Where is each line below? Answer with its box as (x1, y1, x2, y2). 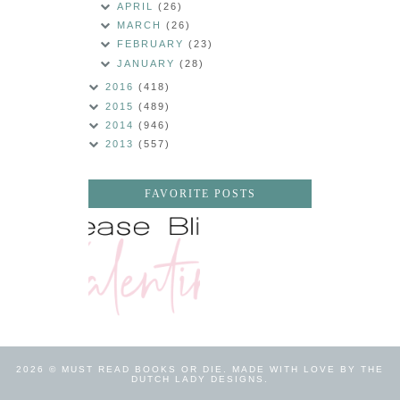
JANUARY (117, 57, 180, 69)
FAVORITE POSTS (144, 187, 256, 200)
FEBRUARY (117, 38, 189, 50)
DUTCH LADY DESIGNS (131, 373, 264, 384)
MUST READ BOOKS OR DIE (62, 363, 223, 374)
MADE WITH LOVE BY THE (232, 363, 384, 374)
